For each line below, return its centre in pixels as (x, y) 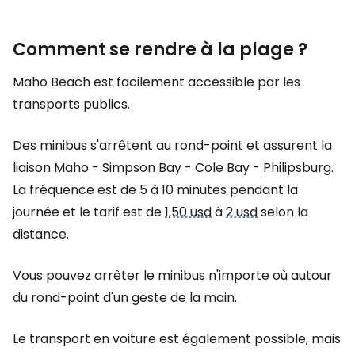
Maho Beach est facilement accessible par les (157, 82)
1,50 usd (188, 212)
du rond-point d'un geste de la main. (125, 297)
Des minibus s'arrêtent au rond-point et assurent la (172, 145)
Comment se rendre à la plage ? (160, 49)
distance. (41, 234)
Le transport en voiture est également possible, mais (177, 338)
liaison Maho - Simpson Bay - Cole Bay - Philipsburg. (173, 167)
